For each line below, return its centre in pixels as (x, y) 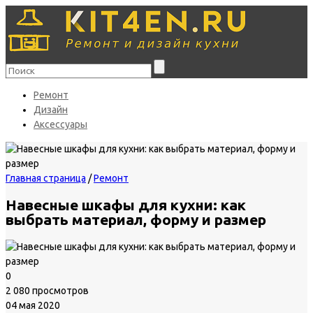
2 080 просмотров (47, 290)
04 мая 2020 (33, 305)
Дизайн (51, 110)
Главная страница (46, 178)
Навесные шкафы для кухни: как (126, 205)
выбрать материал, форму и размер (136, 220)
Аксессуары (60, 124)
